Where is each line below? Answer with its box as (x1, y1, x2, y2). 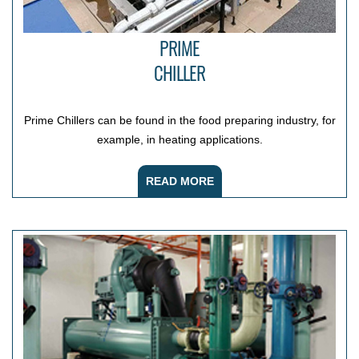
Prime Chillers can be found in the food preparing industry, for (23, 114, 336, 127)
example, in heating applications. (96, 133, 263, 147)
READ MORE (145, 175, 214, 188)
